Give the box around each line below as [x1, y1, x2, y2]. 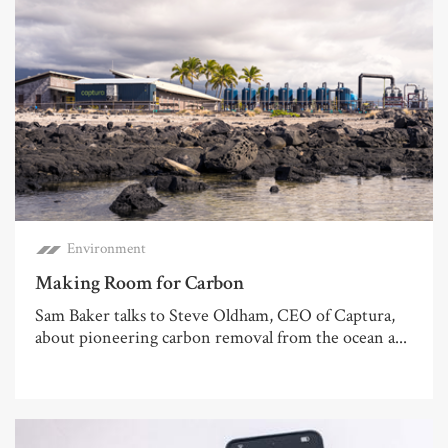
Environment [67, 239, 146, 259]
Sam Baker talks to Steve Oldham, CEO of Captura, [35, 304, 395, 328]
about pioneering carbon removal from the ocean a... [35, 326, 407, 350]
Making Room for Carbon [35, 270, 244, 297]
